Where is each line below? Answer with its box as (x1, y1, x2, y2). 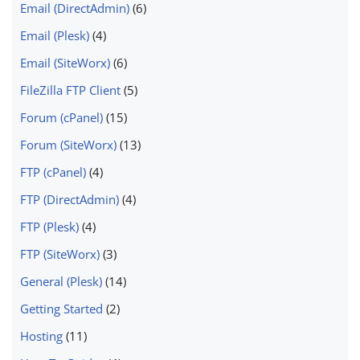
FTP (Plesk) (20, 218, 79, 235)
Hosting (20, 327, 63, 344)
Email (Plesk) (20, 27, 89, 43)
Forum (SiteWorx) (20, 136, 117, 153)
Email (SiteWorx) (20, 54, 110, 71)
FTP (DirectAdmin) (20, 190, 119, 207)
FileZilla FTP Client (20, 81, 121, 98)
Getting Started (20, 300, 103, 317)
